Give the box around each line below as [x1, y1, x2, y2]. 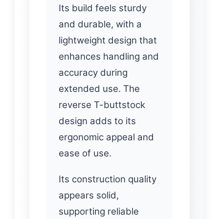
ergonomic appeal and [59, 131, 154, 143]
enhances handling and [59, 50, 159, 62]
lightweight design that [59, 34, 157, 46]
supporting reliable [59, 205, 139, 217]
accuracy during [59, 66, 128, 78]
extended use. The [59, 83, 140, 94]
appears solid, [59, 189, 119, 201]
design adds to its [59, 115, 136, 127]
